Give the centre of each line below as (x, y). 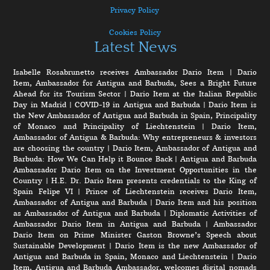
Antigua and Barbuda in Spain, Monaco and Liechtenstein (121, 256)
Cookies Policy (135, 32)
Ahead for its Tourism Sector (67, 93)
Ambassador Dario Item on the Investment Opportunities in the (135, 169)
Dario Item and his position (206, 202)
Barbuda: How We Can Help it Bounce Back (93, 159)
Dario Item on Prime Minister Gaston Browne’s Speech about (135, 234)
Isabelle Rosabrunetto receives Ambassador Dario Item (119, 72)
